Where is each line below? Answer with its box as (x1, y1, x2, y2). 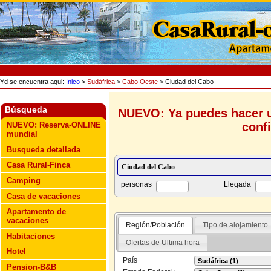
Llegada (224, 180, 252, 189)
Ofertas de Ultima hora (126, 238, 200, 247)
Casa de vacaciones (7, 191, 81, 201)
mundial (7, 129, 38, 139)
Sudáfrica (87, 77, 115, 85)
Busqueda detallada (7, 145, 81, 154)
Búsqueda (5, 105, 47, 115)
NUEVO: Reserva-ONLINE (7, 120, 102, 130)
